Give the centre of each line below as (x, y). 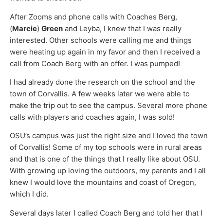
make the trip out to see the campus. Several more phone (109, 105)
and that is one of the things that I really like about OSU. (105, 159)
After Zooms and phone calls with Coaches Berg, (93, 17)
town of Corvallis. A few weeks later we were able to (100, 94)
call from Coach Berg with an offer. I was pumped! (95, 63)
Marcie (25, 28)
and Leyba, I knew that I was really (122, 28)
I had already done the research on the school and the (102, 82)
